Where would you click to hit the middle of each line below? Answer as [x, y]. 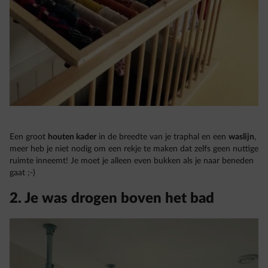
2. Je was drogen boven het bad [112, 198]
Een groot [29, 137]
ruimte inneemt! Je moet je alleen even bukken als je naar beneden [132, 161]
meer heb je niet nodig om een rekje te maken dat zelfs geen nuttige [134, 149]
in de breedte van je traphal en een [162, 137]
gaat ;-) [22, 173]
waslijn [241, 137]
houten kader [72, 137]
